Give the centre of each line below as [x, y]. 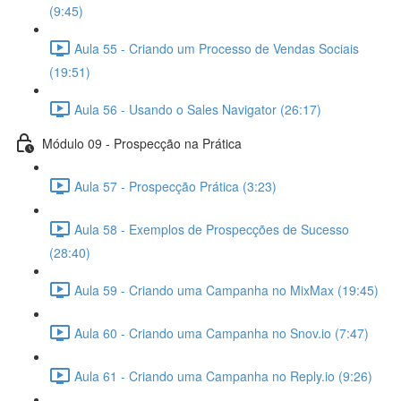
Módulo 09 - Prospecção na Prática [142, 143]
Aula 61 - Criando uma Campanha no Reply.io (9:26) [223, 375]
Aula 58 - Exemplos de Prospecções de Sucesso [212, 229]
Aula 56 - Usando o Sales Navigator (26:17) [198, 109]
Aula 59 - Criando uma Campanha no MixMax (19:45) [226, 290]
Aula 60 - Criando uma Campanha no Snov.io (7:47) [222, 333]
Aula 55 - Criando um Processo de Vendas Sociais [217, 48]
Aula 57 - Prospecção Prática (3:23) [175, 186]
